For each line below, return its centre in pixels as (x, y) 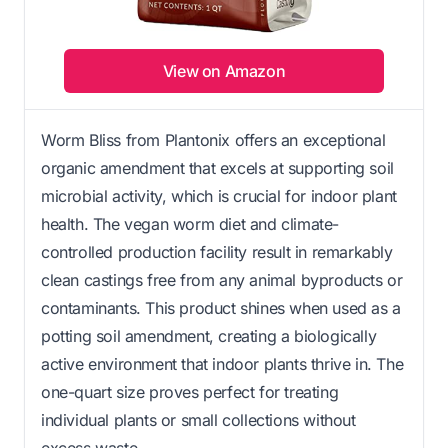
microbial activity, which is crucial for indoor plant (219, 195)
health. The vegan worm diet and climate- (190, 223)
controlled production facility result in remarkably (217, 251)
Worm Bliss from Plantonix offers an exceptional (213, 139)
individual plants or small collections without (198, 419)
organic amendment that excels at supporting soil (217, 167)
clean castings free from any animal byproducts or (222, 279)
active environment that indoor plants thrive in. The (222, 363)
